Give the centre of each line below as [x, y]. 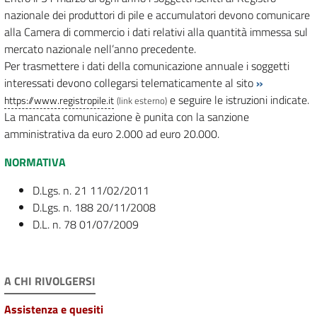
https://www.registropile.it [59, 101]
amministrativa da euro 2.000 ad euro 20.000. [112, 134]
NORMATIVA [35, 162]
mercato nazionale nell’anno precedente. [100, 49]
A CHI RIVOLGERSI [50, 281]
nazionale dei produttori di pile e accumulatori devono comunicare [157, 15]
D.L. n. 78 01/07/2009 [86, 225]
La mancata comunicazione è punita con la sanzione [127, 117]
